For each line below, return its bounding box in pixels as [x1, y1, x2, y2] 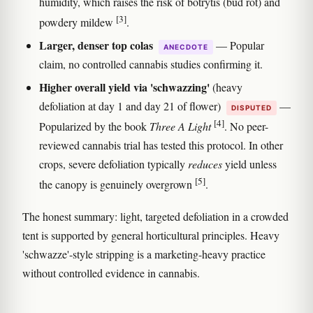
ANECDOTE [163, 42, 208, 51]
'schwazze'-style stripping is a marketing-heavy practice [22, 246, 265, 261]
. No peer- [224, 119, 268, 134]
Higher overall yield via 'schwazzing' [39, 78, 210, 95]
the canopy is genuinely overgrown [39, 177, 195, 192]
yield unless [222, 156, 277, 172]
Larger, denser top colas [39, 36, 153, 53]
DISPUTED [231, 103, 272, 112]
